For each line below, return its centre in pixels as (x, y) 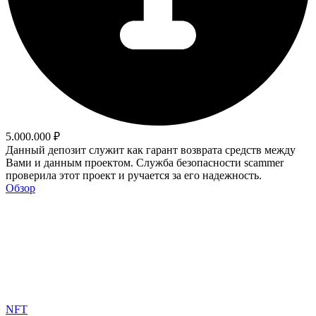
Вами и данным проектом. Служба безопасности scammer (145, 163)
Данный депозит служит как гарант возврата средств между (151, 150)
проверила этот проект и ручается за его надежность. (134, 176)
